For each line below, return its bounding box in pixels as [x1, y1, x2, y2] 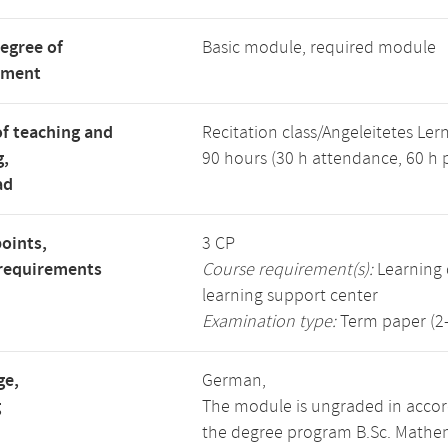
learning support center [202, 284, 378, 308]
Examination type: [202, 310, 336, 334]
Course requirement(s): [202, 258, 373, 282]
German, [202, 369, 266, 393]
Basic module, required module [202, 36, 436, 60]
